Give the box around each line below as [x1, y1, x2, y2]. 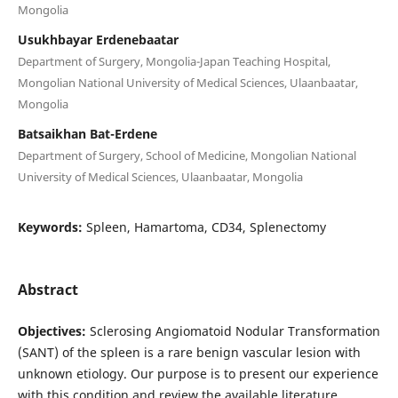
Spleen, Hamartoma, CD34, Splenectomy [85, 218, 326, 235]
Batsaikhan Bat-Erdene [17, 124, 157, 142]
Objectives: [17, 322, 86, 339]
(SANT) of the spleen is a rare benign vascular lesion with [17, 343, 361, 361]
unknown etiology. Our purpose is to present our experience [17, 364, 378, 382]
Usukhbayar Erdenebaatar [17, 30, 179, 48]
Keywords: [17, 218, 86, 235]
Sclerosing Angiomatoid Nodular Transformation [85, 322, 380, 339]
